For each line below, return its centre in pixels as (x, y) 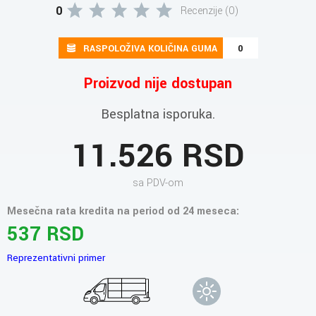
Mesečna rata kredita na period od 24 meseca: (123, 211)
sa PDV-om (158, 183)
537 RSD (45, 235)
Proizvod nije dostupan (158, 84)
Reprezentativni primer (56, 258)
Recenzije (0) (209, 11)
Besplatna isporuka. (158, 114)
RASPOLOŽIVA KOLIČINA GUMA (150, 49)
